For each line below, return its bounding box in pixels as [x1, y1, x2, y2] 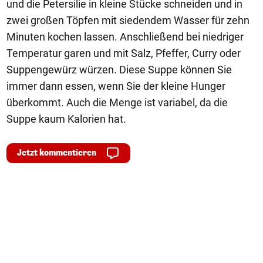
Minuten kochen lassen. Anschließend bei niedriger [6, 31, 244, 43]
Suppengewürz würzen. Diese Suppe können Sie [6, 63, 232, 76]
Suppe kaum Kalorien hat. [6, 113, 126, 125]
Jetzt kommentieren [17, 147, 96, 159]
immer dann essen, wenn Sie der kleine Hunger [6, 80, 225, 92]
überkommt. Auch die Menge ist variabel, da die [6, 96, 228, 109]
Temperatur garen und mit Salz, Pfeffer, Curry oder [6, 47, 241, 59]
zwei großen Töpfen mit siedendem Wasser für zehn [6, 14, 249, 26]
